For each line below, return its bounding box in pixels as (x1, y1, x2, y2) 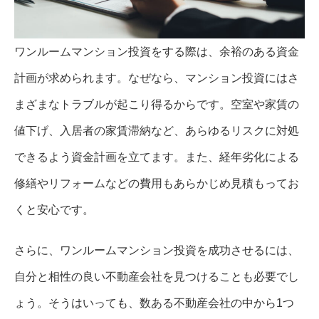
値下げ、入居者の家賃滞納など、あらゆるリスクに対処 (14, 124, 299, 137)
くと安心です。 (14, 203, 94, 216)
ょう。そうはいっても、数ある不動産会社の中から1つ (14, 296, 294, 309)
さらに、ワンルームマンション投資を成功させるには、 (14, 244, 299, 256)
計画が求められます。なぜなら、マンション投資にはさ (14, 71, 299, 84)
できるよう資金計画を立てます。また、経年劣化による (14, 150, 299, 163)
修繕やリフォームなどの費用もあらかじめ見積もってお (14, 177, 299, 189)
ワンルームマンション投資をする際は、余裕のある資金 (14, 45, 299, 58)
